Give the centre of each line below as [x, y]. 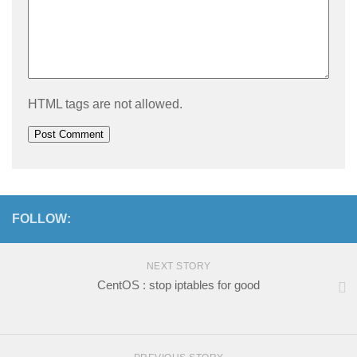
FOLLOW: [41, 218]
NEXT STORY [178, 266]
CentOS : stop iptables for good [178, 284]
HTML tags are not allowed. [105, 104]
